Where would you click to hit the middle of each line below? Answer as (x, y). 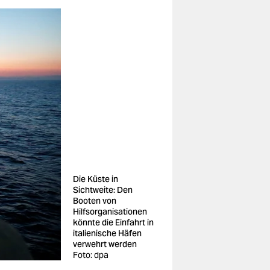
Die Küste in (96, 179)
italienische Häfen (107, 233)
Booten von (95, 201)
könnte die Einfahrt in (113, 222)
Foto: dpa (91, 255)
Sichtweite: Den (103, 190)
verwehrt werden (105, 244)
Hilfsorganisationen (110, 212)
